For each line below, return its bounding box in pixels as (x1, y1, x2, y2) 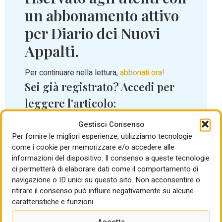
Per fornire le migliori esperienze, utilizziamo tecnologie (12, 130, 192, 142)
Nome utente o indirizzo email (25, 116, 127, 129)
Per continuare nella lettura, (25, 67, 120, 79)
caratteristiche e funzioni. (12, 196, 95, 207)
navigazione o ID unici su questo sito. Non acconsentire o (12, 174, 200, 185)
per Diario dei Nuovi (25, 23, 160, 43)
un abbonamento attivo (25, 5, 179, 25)
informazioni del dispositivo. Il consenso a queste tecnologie (12, 152, 210, 164)
